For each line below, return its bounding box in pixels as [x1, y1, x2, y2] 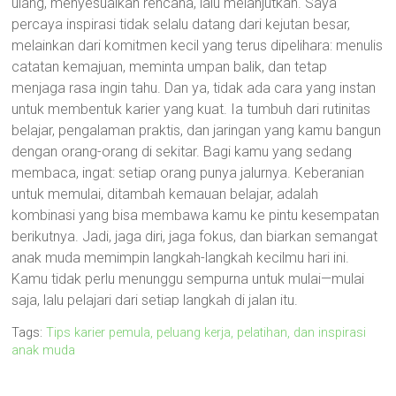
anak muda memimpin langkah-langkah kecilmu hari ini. [11, 249, 350, 266]
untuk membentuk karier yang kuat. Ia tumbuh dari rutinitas [11, 101, 371, 118]
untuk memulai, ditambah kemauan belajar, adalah [11, 186, 319, 202]
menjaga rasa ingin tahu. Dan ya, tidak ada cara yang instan [11, 80, 377, 96]
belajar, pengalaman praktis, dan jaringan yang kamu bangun [11, 122, 382, 139]
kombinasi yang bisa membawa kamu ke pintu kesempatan [11, 207, 380, 224]
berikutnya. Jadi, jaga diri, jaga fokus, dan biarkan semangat [11, 228, 378, 245]
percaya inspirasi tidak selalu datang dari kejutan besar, [11, 16, 351, 33]
